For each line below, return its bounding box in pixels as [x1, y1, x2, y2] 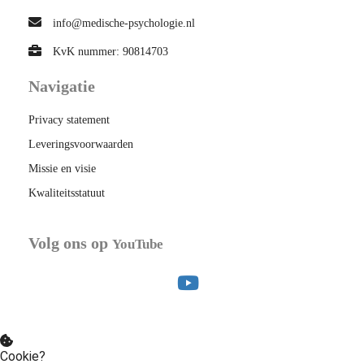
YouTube [112, 236, 167, 253]
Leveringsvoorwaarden [28, 138, 133, 151]
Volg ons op [28, 234, 112, 253]
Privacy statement [28, 114, 110, 127]
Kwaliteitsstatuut [28, 187, 105, 200]
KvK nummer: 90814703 [53, 45, 168, 58]
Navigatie [28, 77, 95, 96]
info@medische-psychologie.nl [53, 17, 195, 30]
